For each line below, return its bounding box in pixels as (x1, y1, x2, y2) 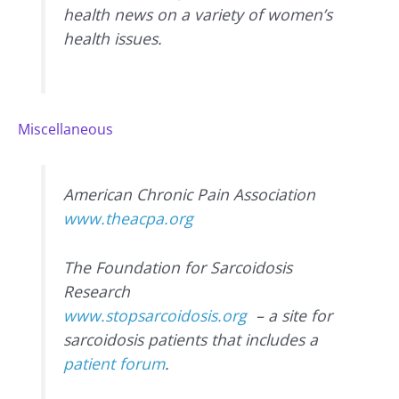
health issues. (63, 28, 163, 50)
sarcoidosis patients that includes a (63, 329, 319, 351)
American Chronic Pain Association (63, 183, 316, 206)
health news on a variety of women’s (63, 4, 333, 26)
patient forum (63, 353, 166, 375)
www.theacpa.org (63, 208, 194, 230)
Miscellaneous (18, 118, 113, 139)
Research (63, 281, 131, 303)
